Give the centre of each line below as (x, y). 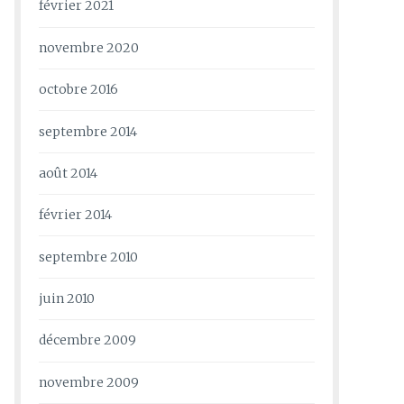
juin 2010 (67, 299)
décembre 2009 (87, 340)
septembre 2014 (88, 131)
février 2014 (75, 215)
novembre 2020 (89, 47)
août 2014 (68, 173)
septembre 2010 (88, 257)
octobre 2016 (78, 90)
